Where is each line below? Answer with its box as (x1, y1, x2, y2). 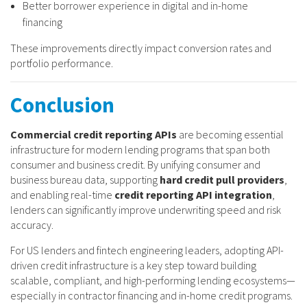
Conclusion (10, 90, 114, 119)
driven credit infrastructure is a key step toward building (10, 258, 256, 272)
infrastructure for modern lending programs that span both (10, 142, 270, 156)
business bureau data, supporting (10, 172, 160, 186)
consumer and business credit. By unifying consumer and (10, 157, 260, 171)
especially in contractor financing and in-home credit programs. (10, 288, 293, 302)
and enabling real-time (10, 187, 114, 201)
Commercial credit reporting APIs (10, 127, 177, 141)
